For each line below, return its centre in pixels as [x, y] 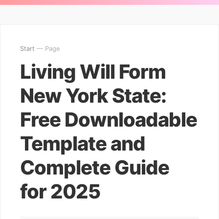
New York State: [93, 96]
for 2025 [60, 191]
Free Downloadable [109, 120]
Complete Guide [95, 167]
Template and [83, 143]
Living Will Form [93, 72]
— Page [47, 48]
